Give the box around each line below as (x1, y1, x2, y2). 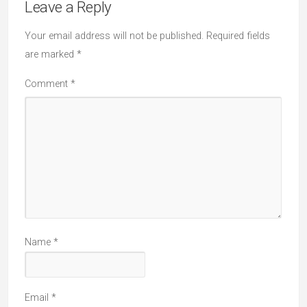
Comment (25, 78, 71, 90)
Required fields (206, 30, 270, 42)
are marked (25, 49, 77, 60)
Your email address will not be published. (25, 30, 204, 42)
